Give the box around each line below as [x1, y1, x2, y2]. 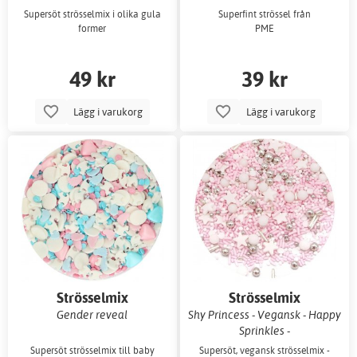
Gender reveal [57, 307, 128, 321]
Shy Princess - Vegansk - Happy [188, 307, 342, 321]
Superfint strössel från [218, 7, 312, 20]
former [78, 22, 107, 34]
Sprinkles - [239, 323, 291, 337]
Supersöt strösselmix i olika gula [23, 7, 161, 20]
